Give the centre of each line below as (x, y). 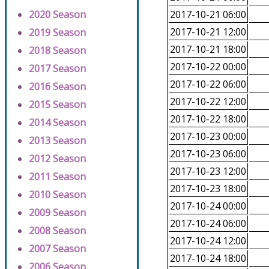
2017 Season (57, 69)
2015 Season (57, 105)
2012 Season (57, 159)
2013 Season (57, 141)
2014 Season (57, 123)
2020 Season (57, 15)
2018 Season (57, 51)
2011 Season (57, 177)
